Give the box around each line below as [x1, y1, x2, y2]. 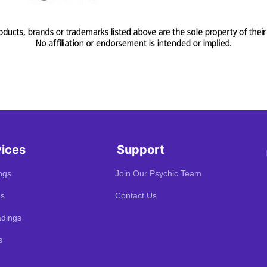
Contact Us [115, 190, 157, 200]
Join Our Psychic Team [115, 168, 201, 178]
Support [117, 142, 164, 157]
